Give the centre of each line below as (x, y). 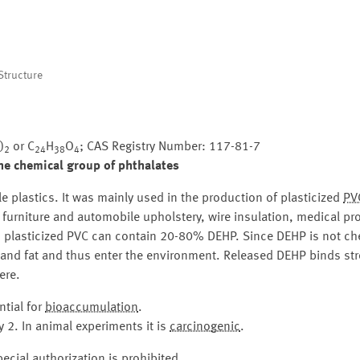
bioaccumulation (92, 308)
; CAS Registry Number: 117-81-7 (170, 147)
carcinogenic (205, 327)
